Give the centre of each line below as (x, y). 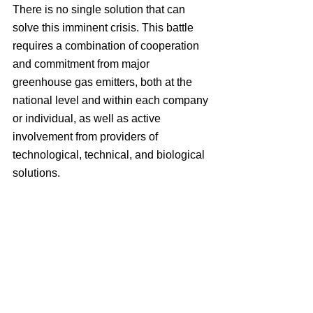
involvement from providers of (87, 137)
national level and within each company (112, 100)
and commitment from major (82, 64)
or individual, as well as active (88, 118)
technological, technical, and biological (110, 155)
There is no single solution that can (100, 9)
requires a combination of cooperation (107, 46)
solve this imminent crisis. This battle (104, 28)
